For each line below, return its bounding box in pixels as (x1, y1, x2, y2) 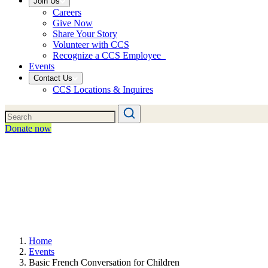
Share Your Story (53, 29, 117, 39)
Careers (53, 7, 81, 17)
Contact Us (33, 74, 72, 83)
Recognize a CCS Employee (53, 50, 166, 60)
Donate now (5, 123, 51, 133)
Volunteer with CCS (53, 39, 129, 50)
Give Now (53, 18, 93, 28)
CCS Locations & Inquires (53, 84, 153, 95)
